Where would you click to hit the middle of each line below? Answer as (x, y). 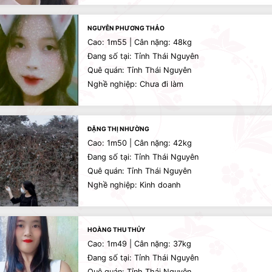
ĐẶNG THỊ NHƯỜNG (118, 129)
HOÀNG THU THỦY (116, 229)
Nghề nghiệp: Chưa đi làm (135, 84)
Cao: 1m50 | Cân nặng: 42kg (140, 143)
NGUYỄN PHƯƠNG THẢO (126, 28)
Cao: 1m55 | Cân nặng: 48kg (140, 42)
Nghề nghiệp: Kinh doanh (134, 185)
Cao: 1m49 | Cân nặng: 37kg (139, 244)
